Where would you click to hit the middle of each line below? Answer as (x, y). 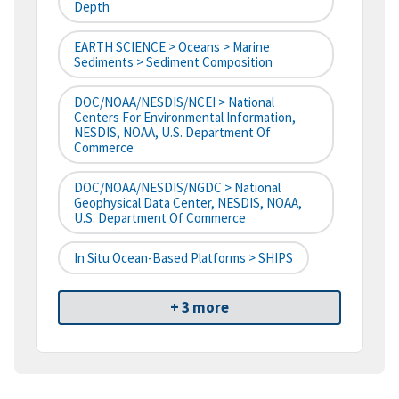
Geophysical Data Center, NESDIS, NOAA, (188, 203)
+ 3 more (199, 308)
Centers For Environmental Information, (185, 118)
